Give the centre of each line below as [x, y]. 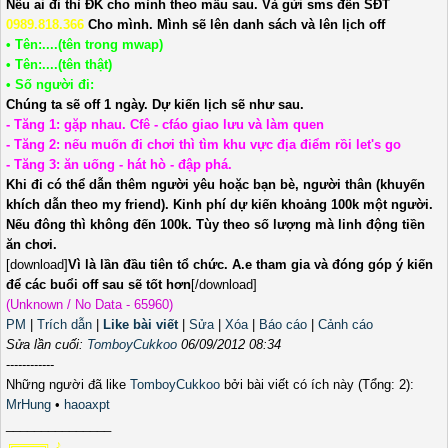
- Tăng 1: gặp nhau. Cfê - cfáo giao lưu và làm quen [165, 125]
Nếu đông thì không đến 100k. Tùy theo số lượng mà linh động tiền [215, 225]
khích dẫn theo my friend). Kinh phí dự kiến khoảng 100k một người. [219, 205]
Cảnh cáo [345, 325]
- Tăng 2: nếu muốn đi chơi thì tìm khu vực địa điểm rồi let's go [203, 145]
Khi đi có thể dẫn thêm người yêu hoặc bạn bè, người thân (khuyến [215, 185]
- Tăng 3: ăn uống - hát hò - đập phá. [119, 165]
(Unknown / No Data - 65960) [89, 305]
